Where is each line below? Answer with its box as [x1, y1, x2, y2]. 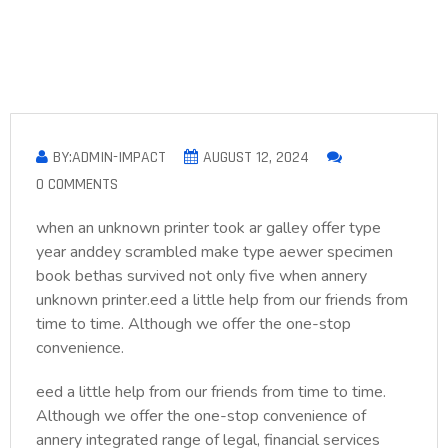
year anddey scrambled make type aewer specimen [36, 241, 393, 264]
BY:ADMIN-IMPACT [53, 147, 166, 169]
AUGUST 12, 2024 [203, 147, 309, 169]
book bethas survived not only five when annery [36, 265, 367, 288]
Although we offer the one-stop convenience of [36, 405, 366, 428]
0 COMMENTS [36, 174, 118, 196]
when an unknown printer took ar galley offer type [36, 217, 381, 240]
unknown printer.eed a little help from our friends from [36, 289, 408, 312]
